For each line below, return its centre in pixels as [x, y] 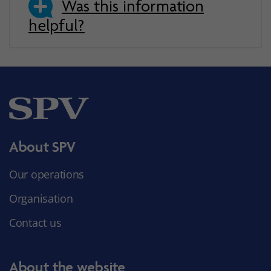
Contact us [35, 223]
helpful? [57, 26]
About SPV [43, 146]
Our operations [47, 175]
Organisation [41, 199]
